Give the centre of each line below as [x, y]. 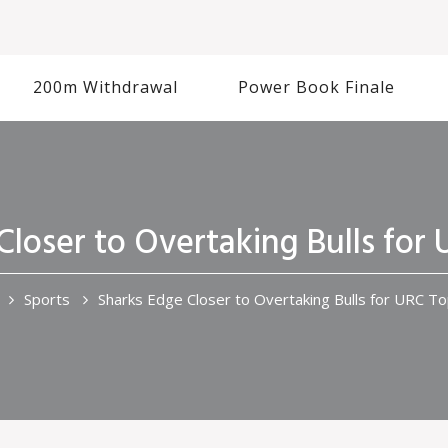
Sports [47, 299]
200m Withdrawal [105, 87]
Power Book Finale [316, 87]
